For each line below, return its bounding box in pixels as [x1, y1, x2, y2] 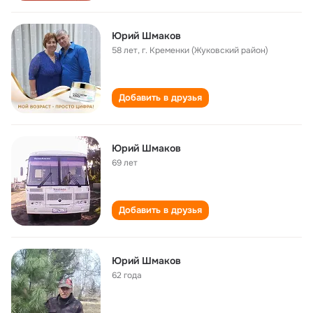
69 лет [112, 157, 138, 168]
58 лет [112, 45, 138, 56]
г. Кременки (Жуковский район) [142, 45, 268, 56]
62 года [112, 270, 142, 281]
